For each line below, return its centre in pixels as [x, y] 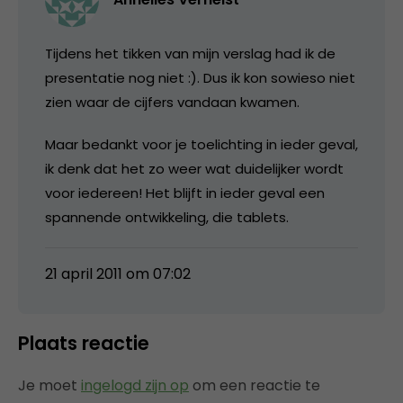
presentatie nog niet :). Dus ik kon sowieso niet [200, 77]
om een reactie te [255, 385]
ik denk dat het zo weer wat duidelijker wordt [194, 168]
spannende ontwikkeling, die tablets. [167, 217]
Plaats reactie [84, 343]
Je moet [49, 385]
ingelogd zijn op [135, 385]
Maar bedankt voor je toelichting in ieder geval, [201, 144]
